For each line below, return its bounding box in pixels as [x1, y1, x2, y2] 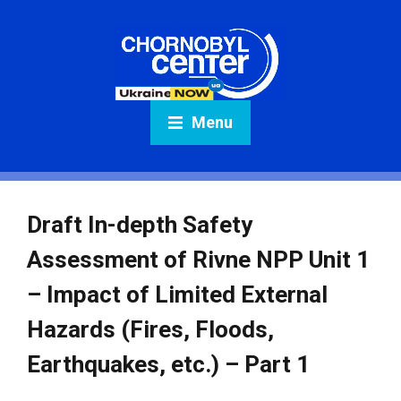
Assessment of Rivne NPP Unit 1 [27, 246, 370, 273]
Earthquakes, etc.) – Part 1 [27, 351, 310, 378]
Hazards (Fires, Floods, [27, 316, 274, 343]
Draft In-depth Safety [27, 211, 252, 238]
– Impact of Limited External [27, 281, 328, 308]
